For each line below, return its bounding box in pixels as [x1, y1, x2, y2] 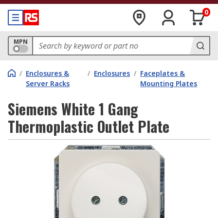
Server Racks [26, 79, 70, 88]
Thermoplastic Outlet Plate [8, 115, 169, 137]
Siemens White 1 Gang [8, 98, 138, 120]
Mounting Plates [140, 79, 198, 88]
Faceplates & [140, 69, 185, 78]
